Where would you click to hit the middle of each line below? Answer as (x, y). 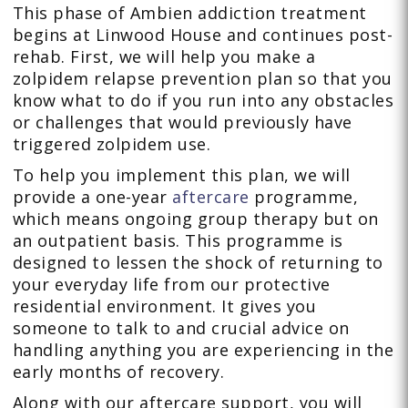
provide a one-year (92, 197)
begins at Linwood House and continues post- (203, 35)
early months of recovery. (118, 372)
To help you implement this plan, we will (181, 175)
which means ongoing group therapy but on (195, 219)
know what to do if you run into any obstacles (203, 101)
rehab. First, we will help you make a (164, 57)
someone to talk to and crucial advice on (181, 328)
